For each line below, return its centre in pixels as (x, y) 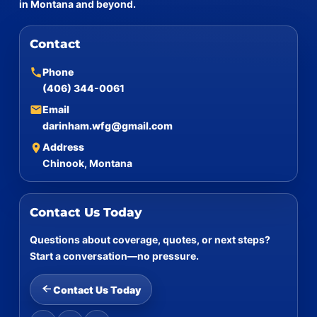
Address (63, 147)
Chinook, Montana (87, 163)
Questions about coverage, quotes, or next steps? (150, 240)
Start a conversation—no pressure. (114, 256)
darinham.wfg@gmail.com (107, 126)
